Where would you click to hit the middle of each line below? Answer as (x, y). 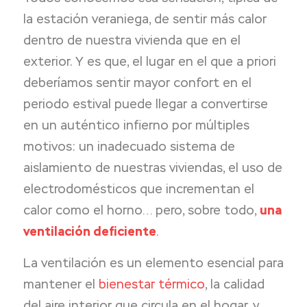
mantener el (61, 284)
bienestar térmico (151, 284)
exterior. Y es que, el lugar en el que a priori (149, 61)
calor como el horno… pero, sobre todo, (141, 210)
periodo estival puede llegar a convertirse (145, 103)
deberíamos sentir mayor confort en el (137, 82)
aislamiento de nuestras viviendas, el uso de (152, 167)
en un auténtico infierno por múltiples (136, 125)
